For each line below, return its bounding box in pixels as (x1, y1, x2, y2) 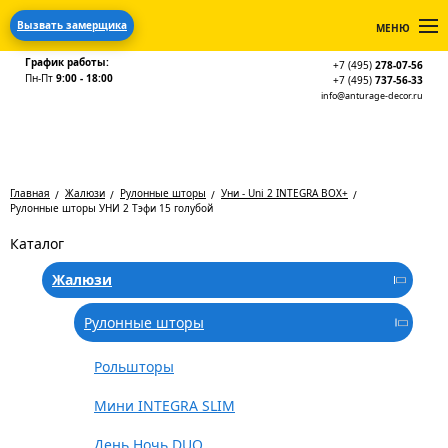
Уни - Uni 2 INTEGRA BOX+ (221, 186, 348, 200)
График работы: (25, 55, 109, 69)
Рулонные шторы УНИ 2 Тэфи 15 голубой (10, 201, 213, 215)
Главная (10, 186, 50, 200)
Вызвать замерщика (17, 18, 127, 32)
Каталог (10, 234, 64, 253)
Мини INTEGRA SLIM (94, 396, 235, 415)
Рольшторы (94, 357, 174, 376)
